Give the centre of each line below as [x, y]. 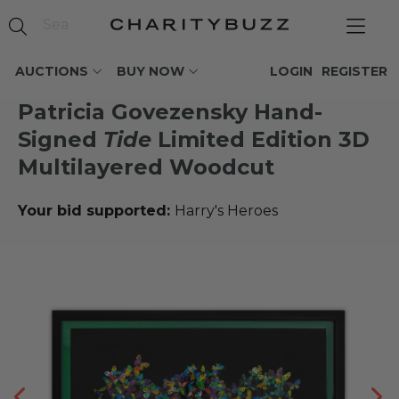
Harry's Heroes [226, 211]
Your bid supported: [96, 211]
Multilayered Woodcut [146, 167]
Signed [61, 139]
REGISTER [354, 71]
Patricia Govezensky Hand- [170, 112]
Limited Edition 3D [261, 139]
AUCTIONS [52, 71]
